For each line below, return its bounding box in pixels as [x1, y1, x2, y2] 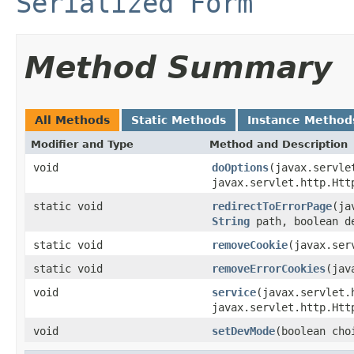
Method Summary [24, 49, 332, 85]
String [212, 214, 250, 228]
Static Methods [131, 113, 226, 126]
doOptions [212, 160, 269, 174]
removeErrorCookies [212, 262, 326, 275]
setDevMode [212, 324, 275, 337]
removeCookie [212, 238, 288, 251]
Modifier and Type [31, 137, 134, 150]
